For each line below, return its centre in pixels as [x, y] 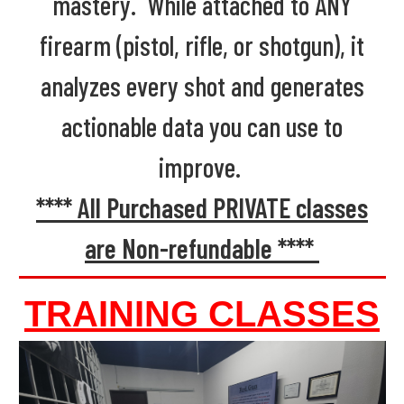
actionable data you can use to [202, 126]
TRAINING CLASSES [202, 313]
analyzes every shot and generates [202, 85]
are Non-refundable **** [202, 248]
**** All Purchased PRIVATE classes [202, 207]
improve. [202, 166]
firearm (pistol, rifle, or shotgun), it [202, 45]
